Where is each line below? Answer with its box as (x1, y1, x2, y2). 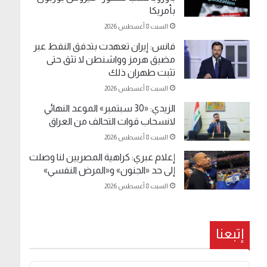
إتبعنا (216, 226, 244, 242)
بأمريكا (150, 5, 176, 16)
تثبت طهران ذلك (108, 67, 176, 78)
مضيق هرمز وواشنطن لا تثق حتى (46, 54, 176, 65)
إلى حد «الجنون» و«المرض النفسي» (44, 165, 176, 176)
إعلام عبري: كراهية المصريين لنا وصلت (29, 152, 176, 163)
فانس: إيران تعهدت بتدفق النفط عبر (33, 41, 176, 52)
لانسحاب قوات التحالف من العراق (49, 116, 176, 127)
